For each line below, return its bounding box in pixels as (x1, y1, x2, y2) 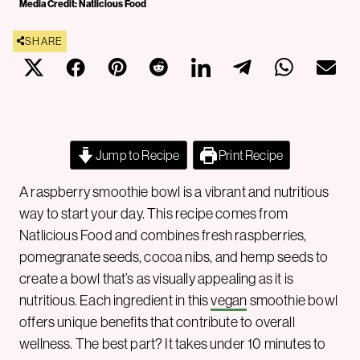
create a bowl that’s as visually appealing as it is (19, 270, 294, 287)
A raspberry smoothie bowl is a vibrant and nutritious (19, 183, 329, 200)
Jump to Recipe (93, 147, 180, 162)
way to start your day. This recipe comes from (19, 205, 288, 222)
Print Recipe (216, 147, 284, 162)
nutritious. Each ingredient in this (19, 292, 211, 309)
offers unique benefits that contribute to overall (19, 313, 295, 330)
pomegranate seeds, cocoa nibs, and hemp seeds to (19, 248, 329, 265)
